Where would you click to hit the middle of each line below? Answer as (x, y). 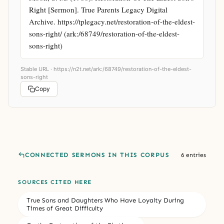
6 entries (193, 155)
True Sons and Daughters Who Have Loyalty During (105, 200)
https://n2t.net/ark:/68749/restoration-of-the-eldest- (122, 69)
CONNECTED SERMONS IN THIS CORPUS (97, 155)
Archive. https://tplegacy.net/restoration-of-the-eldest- (112, 21)
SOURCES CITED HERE (55, 182)
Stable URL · (37, 69)
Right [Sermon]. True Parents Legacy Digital (98, 9)
